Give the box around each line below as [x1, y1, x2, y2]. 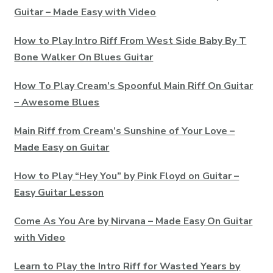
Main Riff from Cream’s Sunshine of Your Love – [14, 124, 235, 138]
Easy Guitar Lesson [14, 185, 104, 199]
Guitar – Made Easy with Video [14, 5, 157, 19]
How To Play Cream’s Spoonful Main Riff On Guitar [14, 79, 253, 93]
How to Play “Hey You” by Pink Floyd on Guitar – [14, 169, 239, 183]
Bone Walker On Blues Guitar [14, 50, 154, 64]
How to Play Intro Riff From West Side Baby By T [14, 34, 247, 48]
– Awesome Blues [14, 95, 100, 109]
